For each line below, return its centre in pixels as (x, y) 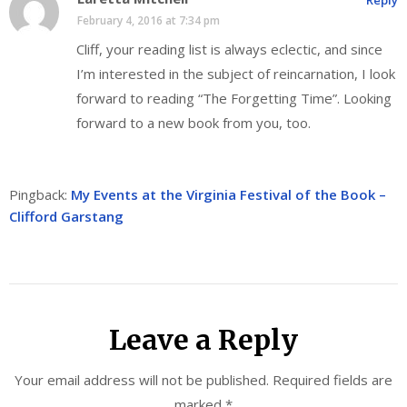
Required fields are (333, 380)
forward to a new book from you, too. (194, 123)
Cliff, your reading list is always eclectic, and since (229, 50)
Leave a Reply (203, 340)
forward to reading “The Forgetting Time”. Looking (234, 99)
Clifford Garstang (66, 216)
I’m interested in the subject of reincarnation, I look (236, 74)
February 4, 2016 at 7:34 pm (149, 21)
